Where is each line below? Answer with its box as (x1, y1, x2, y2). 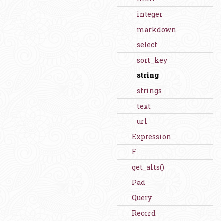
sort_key (137, 55, 167, 65)
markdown (137, 25, 176, 34)
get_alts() (132, 162, 164, 172)
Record (132, 208, 156, 218)
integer (137, 9, 163, 19)
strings (137, 86, 162, 95)
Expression (132, 132, 171, 141)
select (137, 40, 157, 49)
